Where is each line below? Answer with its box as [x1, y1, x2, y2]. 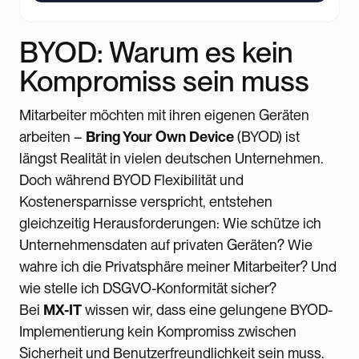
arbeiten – [19, 127, 86, 145]
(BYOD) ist [234, 127, 300, 145]
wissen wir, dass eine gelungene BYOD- [82, 301, 333, 318]
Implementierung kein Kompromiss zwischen [19, 322, 296, 340]
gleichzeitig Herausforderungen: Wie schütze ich [19, 214, 321, 232]
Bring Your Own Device [86, 127, 234, 145]
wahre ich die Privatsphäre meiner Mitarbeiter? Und [19, 257, 337, 275]
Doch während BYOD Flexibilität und [19, 171, 244, 188]
